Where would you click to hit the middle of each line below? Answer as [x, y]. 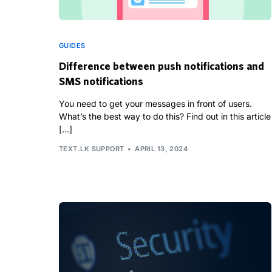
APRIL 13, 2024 [161, 148]
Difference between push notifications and [161, 66]
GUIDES [72, 46]
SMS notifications [101, 81]
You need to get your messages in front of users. [155, 104]
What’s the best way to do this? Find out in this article [165, 117]
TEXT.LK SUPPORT [92, 148]
